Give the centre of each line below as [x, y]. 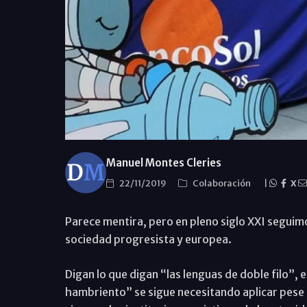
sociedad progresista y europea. [148, 239]
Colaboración [222, 183]
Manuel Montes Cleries [163, 162]
